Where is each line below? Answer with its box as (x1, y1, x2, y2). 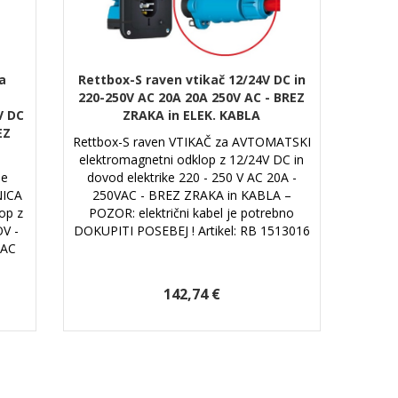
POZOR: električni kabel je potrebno (89, 203, 295, 221)
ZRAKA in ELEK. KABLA (123, 106, 261, 123)
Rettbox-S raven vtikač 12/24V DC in (77, 70, 306, 88)
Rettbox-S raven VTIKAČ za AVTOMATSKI (72, 132, 311, 150)
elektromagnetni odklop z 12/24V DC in (79, 150, 305, 168)
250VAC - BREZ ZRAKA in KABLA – (92, 186, 291, 203)
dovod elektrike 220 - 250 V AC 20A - (86, 168, 297, 186)
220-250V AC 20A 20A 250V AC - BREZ (78, 88, 306, 106)
